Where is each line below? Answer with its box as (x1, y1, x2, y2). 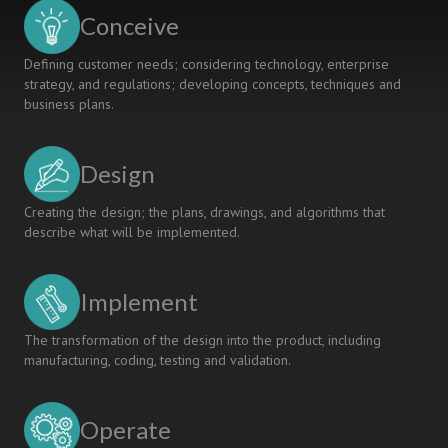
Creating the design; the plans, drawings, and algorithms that (24, 203, 385, 221)
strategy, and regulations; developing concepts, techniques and (24, 75, 401, 93)
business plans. (24, 95, 114, 113)
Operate (80, 415, 171, 444)
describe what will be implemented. (24, 223, 240, 241)
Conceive (80, 11, 179, 40)
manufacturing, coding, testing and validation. (24, 351, 291, 369)
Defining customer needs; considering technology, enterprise (24, 55, 389, 73)
